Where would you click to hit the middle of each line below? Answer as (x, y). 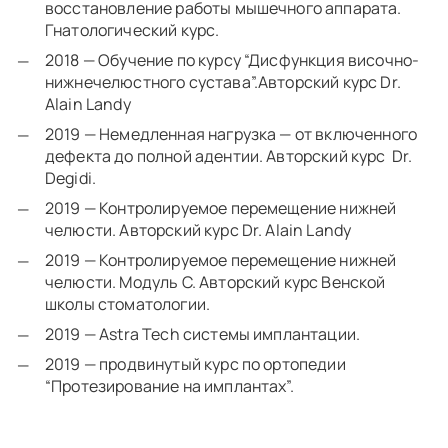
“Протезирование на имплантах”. (169, 386)
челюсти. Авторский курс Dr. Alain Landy (198, 230)
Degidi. (72, 178)
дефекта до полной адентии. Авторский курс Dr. (229, 156)
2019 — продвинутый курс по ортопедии (195, 364)
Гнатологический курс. (134, 30)
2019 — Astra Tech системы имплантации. (204, 334)
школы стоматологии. (129, 304)
